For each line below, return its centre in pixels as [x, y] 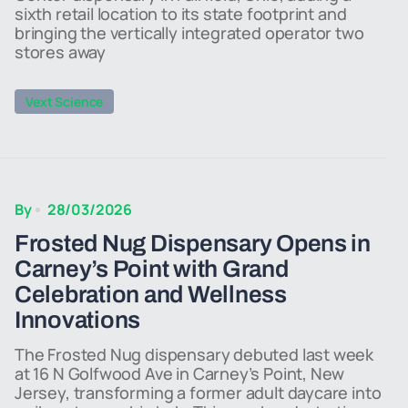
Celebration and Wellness [151, 294]
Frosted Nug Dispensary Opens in [193, 243]
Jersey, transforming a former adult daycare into [198, 393]
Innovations [78, 320]
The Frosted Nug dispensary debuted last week [194, 354]
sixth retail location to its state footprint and [181, 14]
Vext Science [65, 102]
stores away [61, 52]
